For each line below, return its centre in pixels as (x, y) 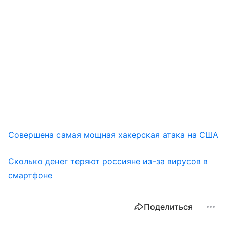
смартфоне (30, 175)
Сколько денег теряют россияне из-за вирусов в (108, 161)
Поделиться (168, 206)
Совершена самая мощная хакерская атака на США (113, 135)
